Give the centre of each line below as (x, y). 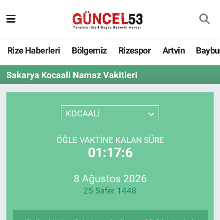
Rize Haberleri (34, 51)
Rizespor (135, 51)
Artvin (173, 51)
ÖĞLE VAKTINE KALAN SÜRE (110, 140)
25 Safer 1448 (110, 191)
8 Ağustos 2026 (110, 179)
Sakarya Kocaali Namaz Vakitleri (72, 75)
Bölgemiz (89, 51)
